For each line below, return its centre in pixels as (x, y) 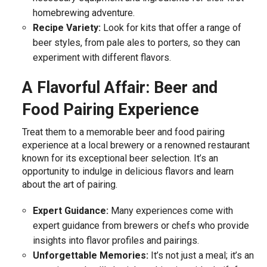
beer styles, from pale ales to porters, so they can (136, 43)
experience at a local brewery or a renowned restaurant (136, 145)
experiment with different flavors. (102, 58)
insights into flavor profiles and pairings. (116, 241)
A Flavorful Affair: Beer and (120, 88)
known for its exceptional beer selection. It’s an (120, 159)
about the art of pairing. (70, 185)
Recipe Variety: (66, 28)
